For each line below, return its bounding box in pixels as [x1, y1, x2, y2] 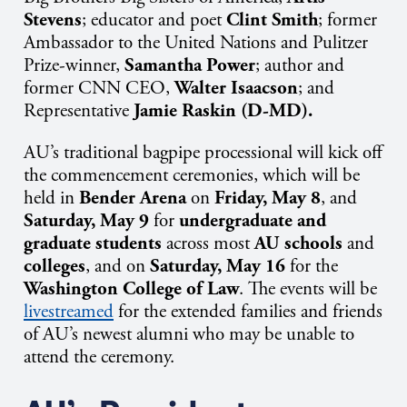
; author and [255, 54, 344, 78]
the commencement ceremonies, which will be [24, 164, 360, 188]
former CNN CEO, [24, 76, 174, 101]
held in [24, 186, 79, 211]
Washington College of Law [24, 277, 239, 302]
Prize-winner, [24, 54, 124, 78]
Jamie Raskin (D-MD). [134, 99, 313, 124]
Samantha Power [124, 54, 255, 78]
